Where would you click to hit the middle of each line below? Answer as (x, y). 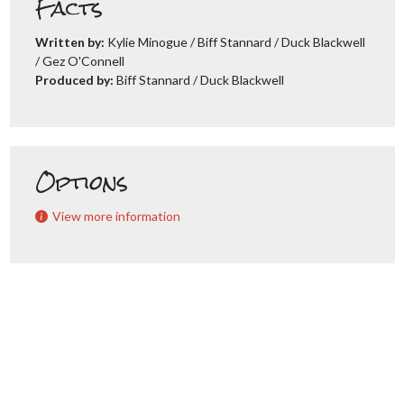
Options (81, 183)
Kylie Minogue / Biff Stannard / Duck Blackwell (234, 42)
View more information (116, 216)
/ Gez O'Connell (79, 61)
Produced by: (74, 80)
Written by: (69, 42)
